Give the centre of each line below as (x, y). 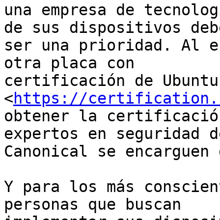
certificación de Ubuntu (111, 81)
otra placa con (69, 63)
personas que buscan (93, 205)
